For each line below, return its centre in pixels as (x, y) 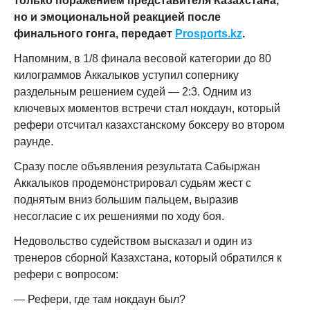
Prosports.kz (209, 34)
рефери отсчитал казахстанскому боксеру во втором (149, 125)
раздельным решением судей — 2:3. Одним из (133, 92)
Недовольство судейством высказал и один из (133, 241)
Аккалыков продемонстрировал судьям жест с (133, 183)
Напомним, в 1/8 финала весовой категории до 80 (143, 58)
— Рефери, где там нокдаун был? (100, 299)
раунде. (34, 142)
